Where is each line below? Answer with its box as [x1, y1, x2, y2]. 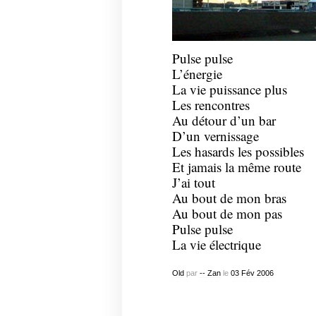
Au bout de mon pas [171, 205, 282, 223]
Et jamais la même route [171, 158, 301, 176]
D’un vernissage [171, 127, 259, 145]
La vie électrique [171, 236, 261, 254]
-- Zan [199, 268, 221, 277]
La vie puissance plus [171, 80, 287, 99]
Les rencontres [171, 96, 250, 114]
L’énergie [171, 65, 222, 83]
